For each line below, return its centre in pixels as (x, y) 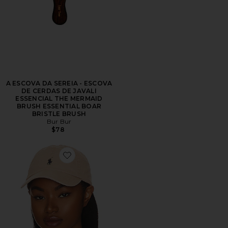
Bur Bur (59, 121)
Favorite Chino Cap (95, 161)
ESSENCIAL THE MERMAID (59, 98)
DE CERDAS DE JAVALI (59, 91)
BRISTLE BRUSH (59, 114)
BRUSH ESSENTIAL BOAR (59, 106)
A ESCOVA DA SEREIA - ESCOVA (59, 83)
